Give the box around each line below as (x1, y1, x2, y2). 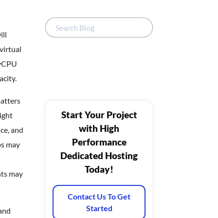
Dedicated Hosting (60, 150, 138, 161)
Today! (85, 163, 113, 175)
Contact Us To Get (68, 191, 130, 201)
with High (79, 123, 119, 134)
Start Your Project (61, 109, 137, 120)
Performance (72, 136, 127, 147)
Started (86, 203, 112, 213)
